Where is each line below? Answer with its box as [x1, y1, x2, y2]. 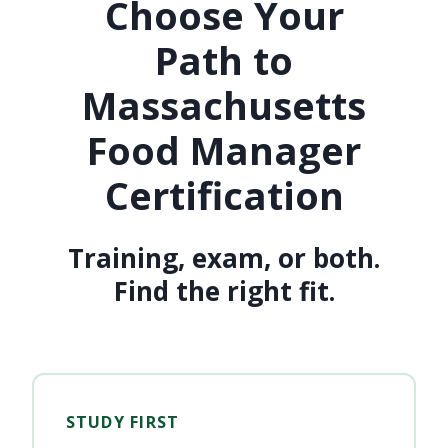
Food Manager [87, 124, 361, 177]
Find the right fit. [113, 273, 335, 310]
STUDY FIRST [65, 410, 180, 433]
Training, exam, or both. [68, 240, 380, 277]
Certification [104, 169, 344, 222]
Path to [155, 34, 293, 87]
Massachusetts [82, 79, 366, 132]
